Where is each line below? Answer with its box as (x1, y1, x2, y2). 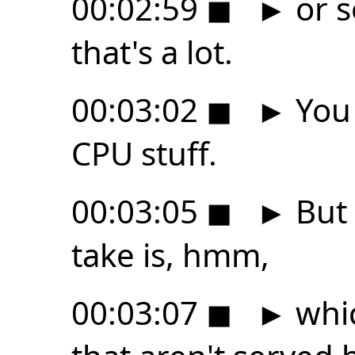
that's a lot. (71, 29, 233, 74)
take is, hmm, (71, 232, 269, 277)
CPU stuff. (71, 131, 217, 175)
